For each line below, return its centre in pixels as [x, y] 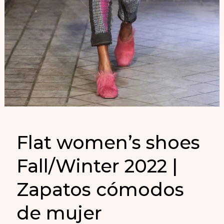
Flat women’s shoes [108, 143]
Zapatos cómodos [100, 190]
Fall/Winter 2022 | [97, 166]
